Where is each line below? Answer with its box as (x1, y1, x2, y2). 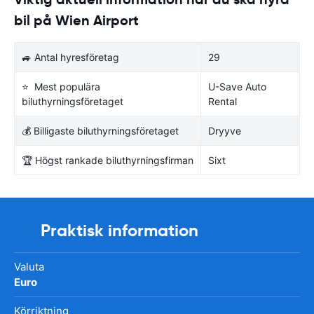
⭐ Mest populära (22, 80, 100, 93)
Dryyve (208, 124, 241, 137)
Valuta (14, 259, 44, 273)
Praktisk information (41, 219, 198, 241)
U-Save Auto (208, 80, 266, 93)
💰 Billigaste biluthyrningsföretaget (22, 124, 179, 137)
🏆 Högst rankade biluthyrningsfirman (22, 153, 193, 166)
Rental (208, 95, 237, 107)
